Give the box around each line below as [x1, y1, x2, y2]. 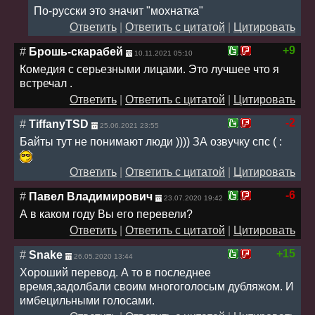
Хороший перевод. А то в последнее [20, 266, 211, 278]
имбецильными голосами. [20, 294, 155, 307]
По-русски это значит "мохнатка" [34, 4, 203, 17]
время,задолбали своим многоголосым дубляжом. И [20, 280, 294, 292]
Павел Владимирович [29, 190, 153, 202]
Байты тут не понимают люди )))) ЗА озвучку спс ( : [20, 135, 282, 148]
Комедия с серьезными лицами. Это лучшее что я [20, 63, 279, 75]
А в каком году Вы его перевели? [20, 207, 193, 220]
